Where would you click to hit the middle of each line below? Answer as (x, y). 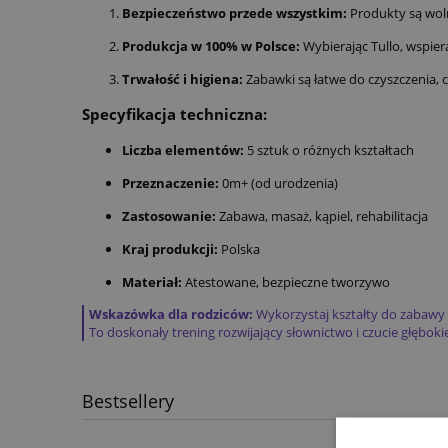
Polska (239, 248)
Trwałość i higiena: (182, 79)
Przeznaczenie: (170, 182)
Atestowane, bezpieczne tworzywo (286, 281)
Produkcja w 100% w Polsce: (211, 46)
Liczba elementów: (183, 149)
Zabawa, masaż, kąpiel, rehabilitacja (322, 215)
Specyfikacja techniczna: (174, 114)
